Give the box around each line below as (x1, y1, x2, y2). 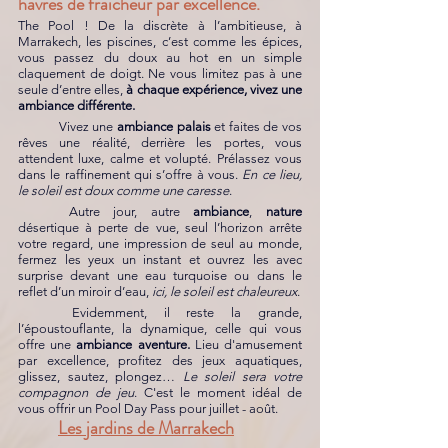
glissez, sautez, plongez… (18, 369, 183, 384)
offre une (18, 337, 77, 352)
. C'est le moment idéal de (134, 385, 302, 400)
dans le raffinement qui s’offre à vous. (18, 167, 243, 182)
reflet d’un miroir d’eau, (18, 284, 152, 299)
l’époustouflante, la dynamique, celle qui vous (18, 321, 302, 336)
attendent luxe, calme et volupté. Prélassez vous (18, 151, 302, 166)
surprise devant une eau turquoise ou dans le (18, 268, 302, 283)
